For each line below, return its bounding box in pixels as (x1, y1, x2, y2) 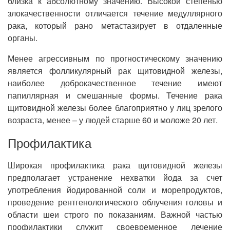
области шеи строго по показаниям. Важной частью (8, 208, 222, 220)
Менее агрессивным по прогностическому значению (8, 52, 222, 64)
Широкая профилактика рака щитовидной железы (8, 159, 222, 171)
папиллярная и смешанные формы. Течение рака (8, 89, 222, 101)
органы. (8, 32, 37, 44)
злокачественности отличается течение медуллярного (8, 7, 222, 19)
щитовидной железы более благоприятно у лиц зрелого (8, 102, 222, 113)
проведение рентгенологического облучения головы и (8, 196, 222, 208)
